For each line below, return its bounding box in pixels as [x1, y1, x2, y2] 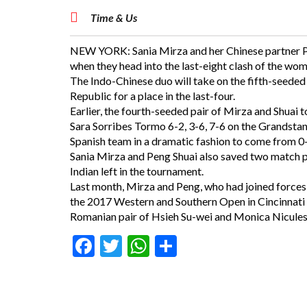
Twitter [122, 232, 193, 260]
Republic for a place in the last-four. [70, 89, 235, 102]
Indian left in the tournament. [70, 164, 204, 177]
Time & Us [88, 11, 137, 24]
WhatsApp [149, 232, 251, 260]
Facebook [95, 232, 185, 260]
